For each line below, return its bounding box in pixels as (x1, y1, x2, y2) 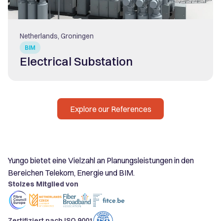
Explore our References (70, 104, 151, 114)
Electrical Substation (20, 53, 133, 69)
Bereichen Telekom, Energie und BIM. (8, 168, 135, 178)
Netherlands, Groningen (20, 31, 94, 40)
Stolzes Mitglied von (8, 180, 78, 189)
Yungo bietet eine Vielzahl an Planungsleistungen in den (8, 155, 194, 166)
